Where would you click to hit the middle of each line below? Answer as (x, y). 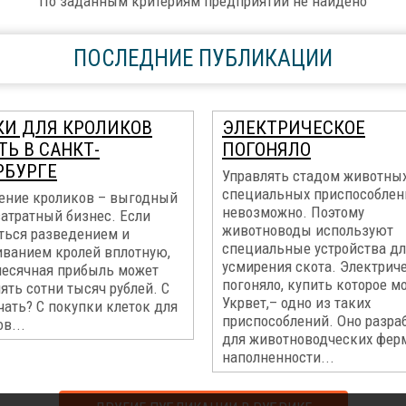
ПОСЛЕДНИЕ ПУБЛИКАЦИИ (203, 58)
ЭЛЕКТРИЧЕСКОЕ (294, 128)
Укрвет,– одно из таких (296, 303)
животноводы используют (308, 230)
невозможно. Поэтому (293, 212)
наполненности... (278, 357)
